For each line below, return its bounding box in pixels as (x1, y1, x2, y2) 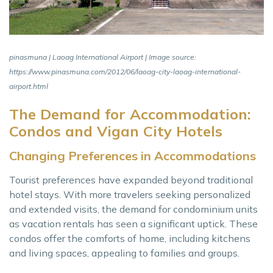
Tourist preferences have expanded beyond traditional (9, 174, 253, 186)
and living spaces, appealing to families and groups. (9, 247, 239, 260)
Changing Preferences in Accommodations (9, 148, 256, 164)
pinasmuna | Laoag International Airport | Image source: (9, 52, 196, 62)
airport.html (9, 82, 48, 91)
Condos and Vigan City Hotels (9, 122, 222, 141)
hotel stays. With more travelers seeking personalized (9, 188, 250, 201)
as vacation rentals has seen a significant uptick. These (9, 218, 258, 230)
